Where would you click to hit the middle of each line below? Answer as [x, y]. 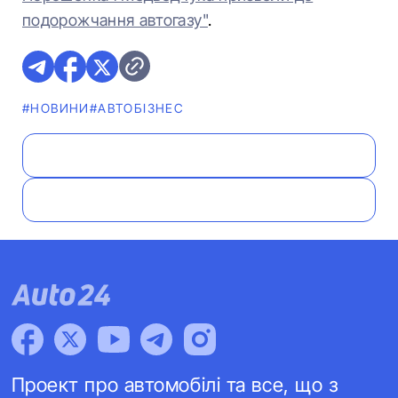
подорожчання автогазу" [115, 20]
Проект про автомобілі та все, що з [175, 385]
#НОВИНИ [56, 108]
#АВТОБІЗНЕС [137, 108]
